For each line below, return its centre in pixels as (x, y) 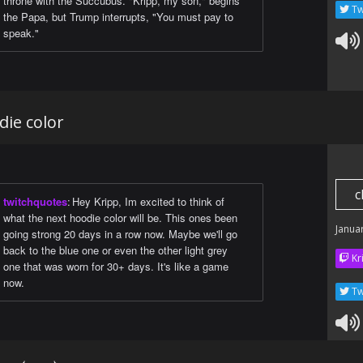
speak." (21, 33)
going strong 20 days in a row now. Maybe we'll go (120, 234)
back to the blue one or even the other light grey (115, 250)
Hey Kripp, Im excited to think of (148, 202)
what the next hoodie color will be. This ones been (120, 218)
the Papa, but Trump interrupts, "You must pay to (118, 17)
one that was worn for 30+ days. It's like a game (116, 267)
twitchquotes (35, 202)
